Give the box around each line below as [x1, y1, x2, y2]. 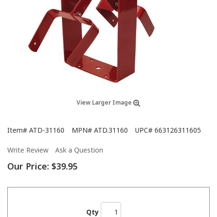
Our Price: [7, 160, 49, 172]
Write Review [7, 145, 48, 155]
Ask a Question [55, 145, 103, 155]
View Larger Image [77, 98, 133, 107]
